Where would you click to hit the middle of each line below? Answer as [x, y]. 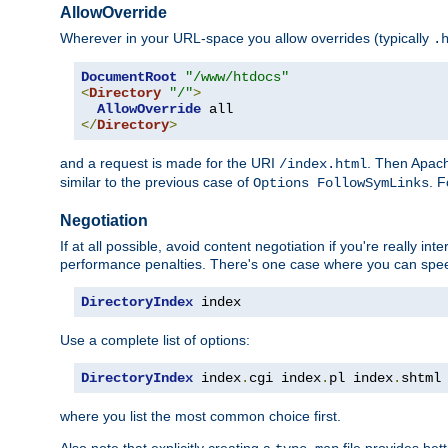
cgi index [285, 377]
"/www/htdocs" [237, 76]
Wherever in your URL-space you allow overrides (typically [246, 37]
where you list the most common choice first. [200, 415]
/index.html [323, 163]
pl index [361, 377]
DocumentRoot [129, 76]
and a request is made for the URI [169, 162]
